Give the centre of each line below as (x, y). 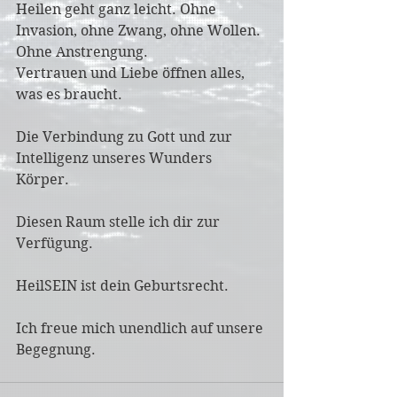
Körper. (43, 179)
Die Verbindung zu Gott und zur (126, 136)
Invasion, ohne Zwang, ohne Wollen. (140, 30)
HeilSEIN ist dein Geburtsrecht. (122, 285)
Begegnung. (56, 349)
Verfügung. (54, 243)
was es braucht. (71, 94)
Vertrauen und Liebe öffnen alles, (132, 73)
